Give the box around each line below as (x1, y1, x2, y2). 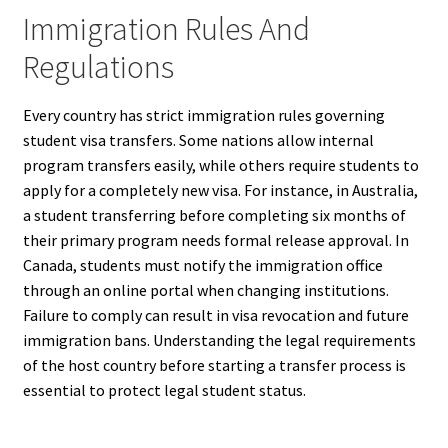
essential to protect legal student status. (22, 380, 306, 401)
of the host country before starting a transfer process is (22, 355, 406, 376)
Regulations (22, 46, 174, 87)
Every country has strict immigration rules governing (22, 105, 385, 126)
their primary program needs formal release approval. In (22, 230, 409, 251)
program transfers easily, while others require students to (22, 155, 419, 176)
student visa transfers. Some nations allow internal (22, 130, 374, 151)
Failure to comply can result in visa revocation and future (22, 305, 409, 326)
